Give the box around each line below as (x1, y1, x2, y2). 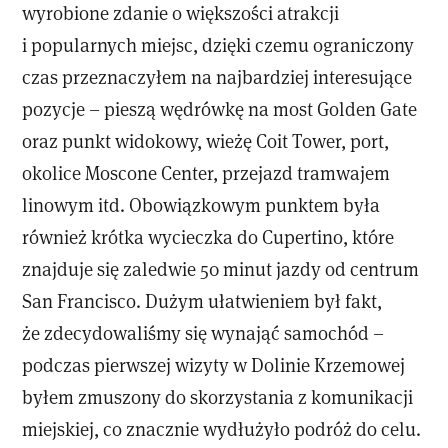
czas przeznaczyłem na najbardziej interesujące (22, 64, 413, 90)
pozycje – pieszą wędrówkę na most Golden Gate (22, 96, 418, 122)
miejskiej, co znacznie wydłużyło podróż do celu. (22, 416, 422, 442)
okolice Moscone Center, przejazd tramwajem (22, 160, 391, 186)
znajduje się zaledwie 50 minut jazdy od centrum (22, 256, 420, 282)
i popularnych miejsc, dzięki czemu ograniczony (22, 32, 415, 58)
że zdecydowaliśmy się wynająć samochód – (22, 320, 385, 346)
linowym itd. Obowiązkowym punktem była (22, 192, 381, 218)
